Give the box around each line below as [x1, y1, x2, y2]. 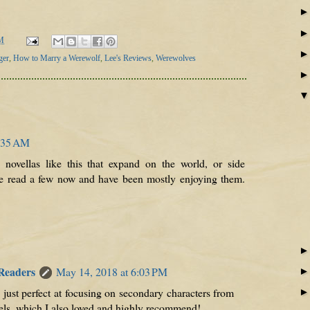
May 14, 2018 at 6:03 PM [55, 264, 167, 280]
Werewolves [156, 53, 196, 62]
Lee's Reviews [104, 53, 152, 62]
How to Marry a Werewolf [13, 53, 100, 62]
